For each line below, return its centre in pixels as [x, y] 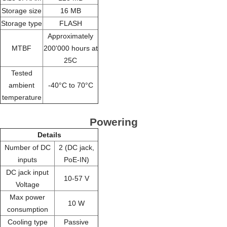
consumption [27, 209]
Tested [22, 73]
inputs [27, 159]
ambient [22, 85]
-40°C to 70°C [70, 85]
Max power [27, 197]
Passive [76, 222]
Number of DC [27, 147]
